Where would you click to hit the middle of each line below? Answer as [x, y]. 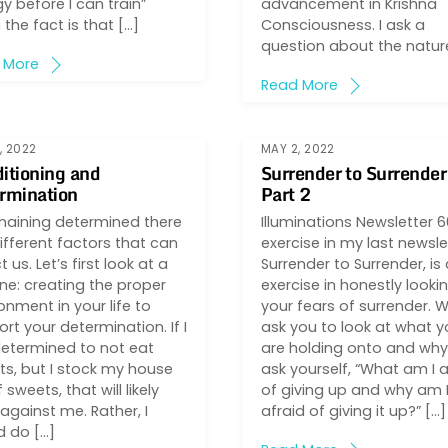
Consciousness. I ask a [342, 24]
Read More [299, 85]
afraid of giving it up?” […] [353, 410]
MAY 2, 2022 [297, 148]
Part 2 [285, 193]
